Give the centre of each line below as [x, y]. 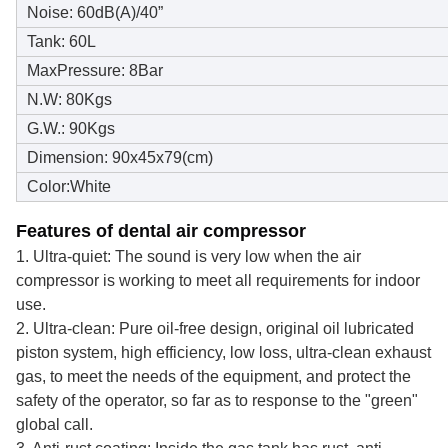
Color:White [69, 187]
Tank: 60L [61, 42]
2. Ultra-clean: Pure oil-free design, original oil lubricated [215, 329]
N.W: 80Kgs [69, 100]
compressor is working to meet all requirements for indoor [218, 281]
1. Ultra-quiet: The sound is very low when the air [188, 257]
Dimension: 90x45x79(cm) [120, 158]
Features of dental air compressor [161, 231]
